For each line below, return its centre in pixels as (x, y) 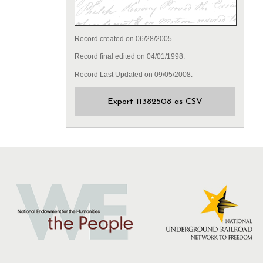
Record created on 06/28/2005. (124, 39)
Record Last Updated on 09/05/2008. (133, 74)
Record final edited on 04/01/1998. (129, 57)
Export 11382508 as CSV (155, 102)
